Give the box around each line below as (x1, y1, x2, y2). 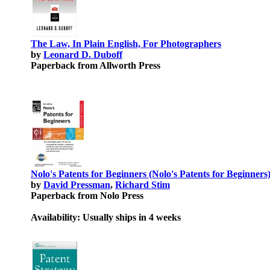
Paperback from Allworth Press (31, 60, 160, 71)
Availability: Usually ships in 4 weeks (31, 212, 181, 222)
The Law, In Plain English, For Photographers (31, 39, 221, 49)
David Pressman (43, 180, 110, 190)
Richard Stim (115, 180, 170, 190)
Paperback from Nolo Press (31, 190, 143, 201)
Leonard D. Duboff (43, 49, 122, 60)
